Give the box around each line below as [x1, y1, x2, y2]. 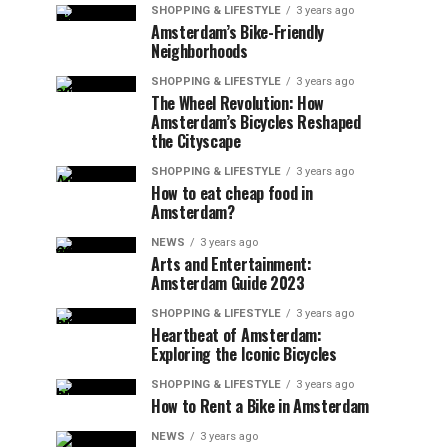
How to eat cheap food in [151, 181, 313, 205]
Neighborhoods [151, 39, 248, 63]
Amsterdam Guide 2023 [151, 271, 305, 295]
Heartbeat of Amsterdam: [151, 323, 322, 347]
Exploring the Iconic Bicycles [151, 342, 337, 366]
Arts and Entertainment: [151, 252, 312, 276]
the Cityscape [151, 129, 241, 153]
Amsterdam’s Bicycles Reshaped [151, 110, 361, 134]
